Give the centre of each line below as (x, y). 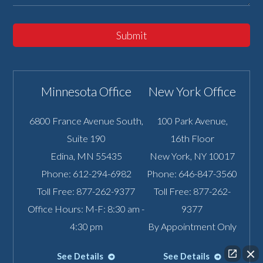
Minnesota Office (86, 92)
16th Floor (192, 139)
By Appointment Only (192, 227)
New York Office (192, 92)
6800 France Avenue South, (86, 121)
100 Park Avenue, (192, 121)
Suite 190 (86, 139)
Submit (131, 36)
